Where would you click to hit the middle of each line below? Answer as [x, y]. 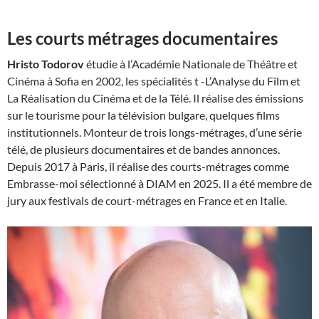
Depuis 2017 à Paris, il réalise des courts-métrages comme [148, 166]
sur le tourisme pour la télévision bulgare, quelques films [143, 115]
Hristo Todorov [47, 63]
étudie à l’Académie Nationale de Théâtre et [192, 63]
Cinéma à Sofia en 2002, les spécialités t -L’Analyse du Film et [154, 80]
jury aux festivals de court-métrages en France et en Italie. [147, 200]
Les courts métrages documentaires [142, 38]
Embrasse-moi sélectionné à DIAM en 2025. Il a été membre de [159, 183]
